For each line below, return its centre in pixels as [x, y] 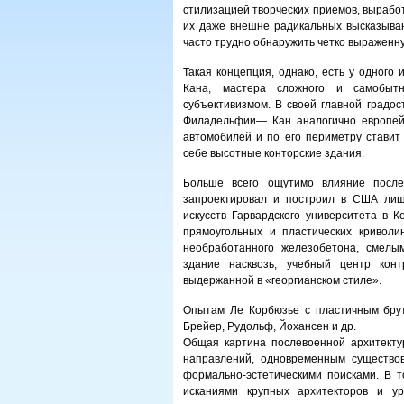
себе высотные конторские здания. [274, 153]
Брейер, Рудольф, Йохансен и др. [270, 326]
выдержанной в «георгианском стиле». [282, 280]
